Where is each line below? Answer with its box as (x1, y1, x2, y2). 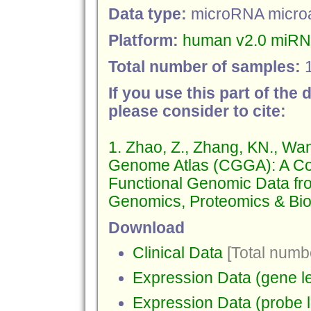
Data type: (108, 6, 191, 23)
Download (108, 219, 185, 237)
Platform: (108, 32, 183, 49)
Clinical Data (132, 244, 223, 262)
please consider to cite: (108, 103, 286, 120)
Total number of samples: (108, 58, 305, 76)
